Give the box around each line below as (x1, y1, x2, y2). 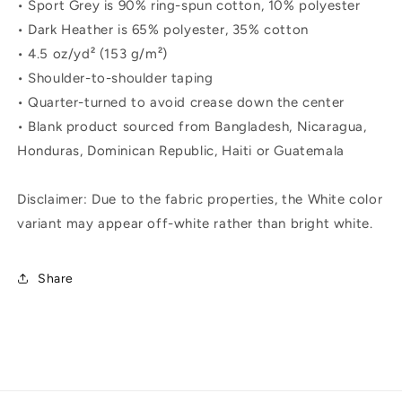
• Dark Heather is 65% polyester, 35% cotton (17, 22, 309, 38)
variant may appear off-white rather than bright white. (17, 215, 373, 232)
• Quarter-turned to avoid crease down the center (17, 94, 345, 110)
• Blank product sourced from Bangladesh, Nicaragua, (17, 118, 367, 135)
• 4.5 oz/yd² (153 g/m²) (17, 46, 168, 62)
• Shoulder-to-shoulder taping (17, 70, 214, 86)
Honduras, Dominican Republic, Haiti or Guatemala (17, 143, 345, 159)
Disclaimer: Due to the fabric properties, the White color (17, 191, 383, 207)
